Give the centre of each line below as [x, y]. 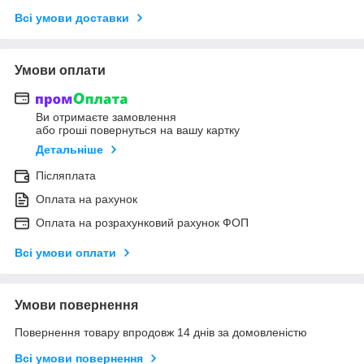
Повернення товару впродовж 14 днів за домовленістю [161, 333]
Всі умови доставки [72, 17]
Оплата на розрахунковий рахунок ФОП [142, 223]
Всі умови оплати [65, 253]
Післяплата [66, 176]
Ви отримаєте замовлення [106, 117]
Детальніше [69, 150]
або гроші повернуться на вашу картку [138, 130]
